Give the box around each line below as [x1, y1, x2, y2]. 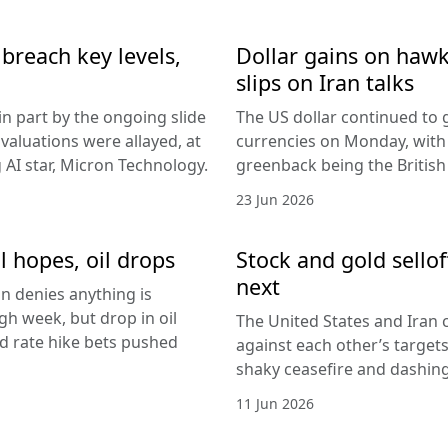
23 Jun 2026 [236, 189, 314, 209]
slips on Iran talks [236, 67, 414, 97]
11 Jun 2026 [236, 393, 314, 413]
